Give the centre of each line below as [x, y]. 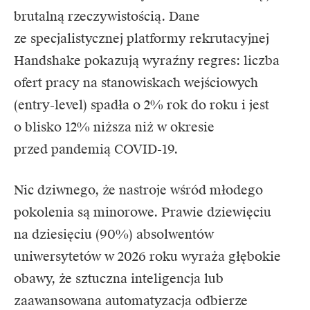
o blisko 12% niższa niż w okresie [114, 127]
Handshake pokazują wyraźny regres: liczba [147, 61]
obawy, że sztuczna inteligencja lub [119, 279]
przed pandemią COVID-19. [96, 149]
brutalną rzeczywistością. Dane [107, 17]
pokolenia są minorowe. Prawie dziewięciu [143, 212]
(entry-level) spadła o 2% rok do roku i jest [142, 105]
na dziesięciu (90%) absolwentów [114, 235]
